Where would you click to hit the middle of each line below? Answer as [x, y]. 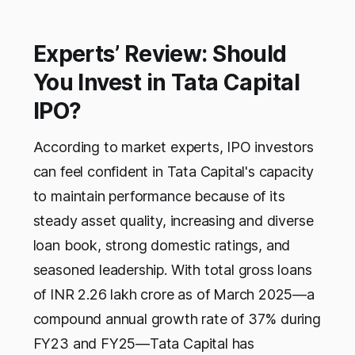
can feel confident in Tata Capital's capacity [174, 172]
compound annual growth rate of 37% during [177, 319]
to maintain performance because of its [159, 197]
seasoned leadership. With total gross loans [172, 270]
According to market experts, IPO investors [173, 147]
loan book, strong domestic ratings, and [162, 246]
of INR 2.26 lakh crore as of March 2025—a [174, 295]
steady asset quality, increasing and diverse [173, 221]
